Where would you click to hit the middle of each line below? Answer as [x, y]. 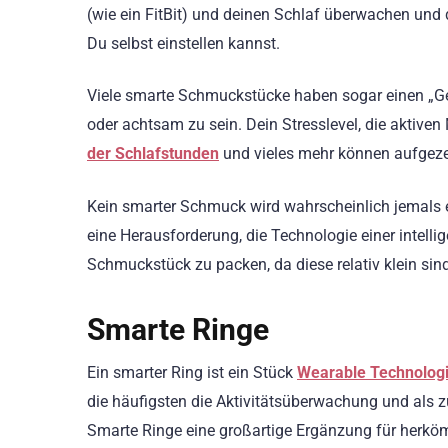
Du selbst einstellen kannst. [183, 44]
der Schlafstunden [153, 154]
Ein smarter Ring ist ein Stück [192, 372]
